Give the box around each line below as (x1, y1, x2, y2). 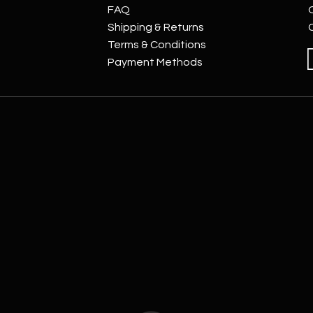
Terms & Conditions (107, 38, 206, 50)
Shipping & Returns (107, 21, 204, 33)
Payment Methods (107, 56, 203, 68)
